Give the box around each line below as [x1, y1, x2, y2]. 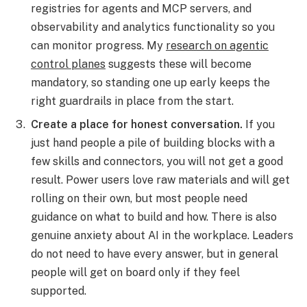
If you [243, 118, 275, 132]
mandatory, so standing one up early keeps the [31, 76, 270, 90]
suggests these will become [106, 58, 251, 71]
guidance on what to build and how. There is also [31, 210, 277, 224]
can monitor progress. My [31, 39, 166, 53]
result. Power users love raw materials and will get [31, 173, 290, 187]
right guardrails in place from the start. [31, 95, 234, 108]
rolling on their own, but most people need [31, 192, 247, 206]
